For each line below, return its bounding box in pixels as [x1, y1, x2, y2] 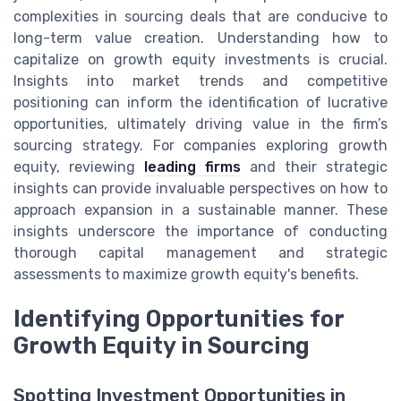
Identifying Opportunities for [13, 304, 344, 332]
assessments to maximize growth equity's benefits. [13, 265, 359, 283]
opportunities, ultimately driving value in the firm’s [13, 115, 388, 132]
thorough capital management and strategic [13, 243, 388, 261]
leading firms [144, 158, 241, 175]
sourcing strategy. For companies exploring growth [13, 136, 388, 154]
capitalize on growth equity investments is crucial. [13, 50, 388, 68]
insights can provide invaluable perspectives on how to [13, 179, 388, 197]
